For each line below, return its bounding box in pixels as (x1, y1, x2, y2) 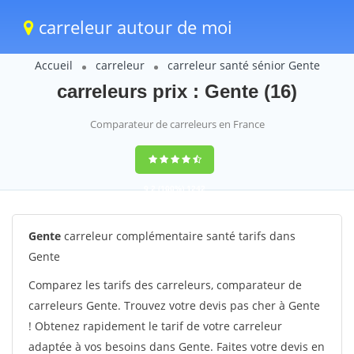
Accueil (34, 58, 73, 73)
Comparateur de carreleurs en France (89, 117, 265, 131)
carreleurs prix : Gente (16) (57, 81, 297, 102)
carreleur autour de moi (34, 15, 232, 39)
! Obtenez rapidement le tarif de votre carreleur (28, 318, 282, 333)
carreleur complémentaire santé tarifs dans (61, 228, 296, 243)
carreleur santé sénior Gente (167, 58, 320, 73)
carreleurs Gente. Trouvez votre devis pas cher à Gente (28, 298, 320, 313)
